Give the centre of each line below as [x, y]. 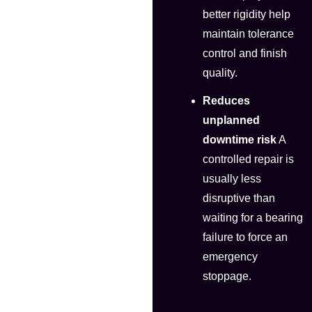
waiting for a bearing [252, 218]
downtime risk [239, 140]
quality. [220, 73]
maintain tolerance [248, 34]
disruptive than [239, 198]
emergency [230, 257]
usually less [232, 179]
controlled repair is [248, 159]
